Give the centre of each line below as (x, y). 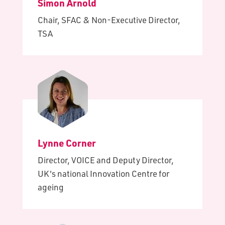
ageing (51, 187)
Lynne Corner (67, 143)
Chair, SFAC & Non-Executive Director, (109, 20)
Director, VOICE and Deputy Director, (106, 160)
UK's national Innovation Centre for (103, 174)
